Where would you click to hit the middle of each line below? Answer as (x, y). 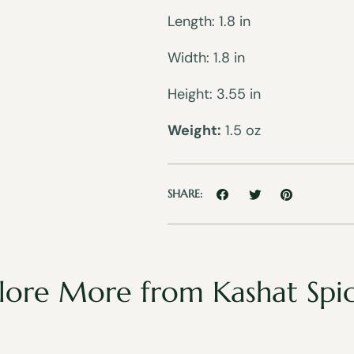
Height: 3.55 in (214, 94)
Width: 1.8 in (206, 58)
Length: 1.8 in (209, 21)
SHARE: (185, 194)
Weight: (194, 130)
